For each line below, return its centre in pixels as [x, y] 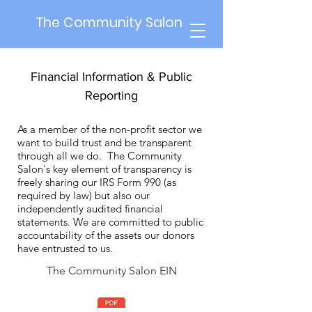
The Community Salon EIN [111, 271]
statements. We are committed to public [110, 222]
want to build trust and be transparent [104, 142]
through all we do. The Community [100, 156]
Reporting [111, 95]
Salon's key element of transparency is [104, 169]
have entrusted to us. [65, 248]
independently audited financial [90, 209]
